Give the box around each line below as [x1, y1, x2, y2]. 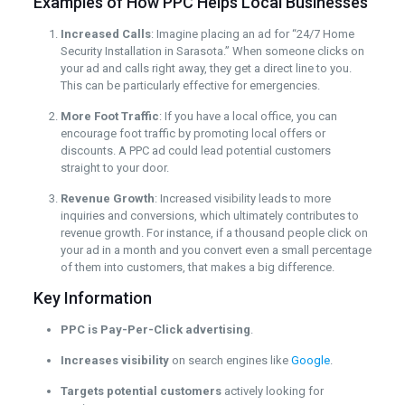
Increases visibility [60, 353, 169, 367]
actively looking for [221, 383, 324, 398]
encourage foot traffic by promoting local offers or [60, 126, 325, 140]
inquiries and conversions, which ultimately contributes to [60, 208, 359, 222]
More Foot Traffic [60, 108, 159, 123]
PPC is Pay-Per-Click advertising [60, 322, 250, 336]
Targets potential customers [60, 383, 221, 398]
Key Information [33, 287, 152, 307]
